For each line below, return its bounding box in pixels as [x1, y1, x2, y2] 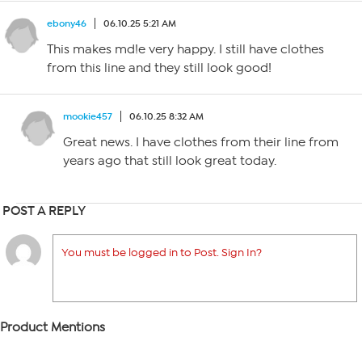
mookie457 [63, 111, 112, 122]
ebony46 [47, 18, 86, 29]
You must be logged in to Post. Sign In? [61, 246, 262, 259]
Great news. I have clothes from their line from [63, 135, 339, 149]
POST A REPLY [2, 203, 86, 218]
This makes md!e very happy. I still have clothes [47, 42, 324, 57]
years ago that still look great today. [63, 154, 276, 168]
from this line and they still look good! [47, 61, 271, 75]
